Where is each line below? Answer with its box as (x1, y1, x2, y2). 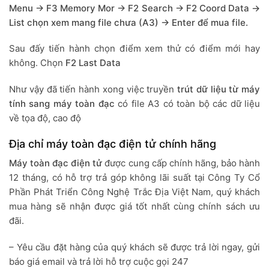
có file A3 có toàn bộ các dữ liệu (114, 97, 261, 109)
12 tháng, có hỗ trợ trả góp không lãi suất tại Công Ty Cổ (9, 172, 260, 184)
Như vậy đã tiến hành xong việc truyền (9, 83, 177, 95)
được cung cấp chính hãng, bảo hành (104, 157, 261, 169)
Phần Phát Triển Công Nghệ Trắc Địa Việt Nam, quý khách (9, 186, 260, 198)
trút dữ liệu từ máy (177, 83, 260, 95)
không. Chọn (9, 57, 63, 69)
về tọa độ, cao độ (9, 112, 81, 124)
